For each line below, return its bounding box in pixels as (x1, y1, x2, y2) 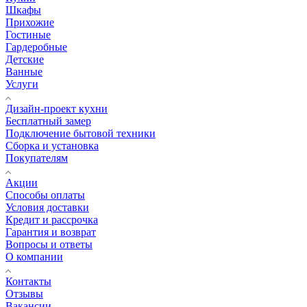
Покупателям (5, 152, 68, 164)
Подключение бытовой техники (5, 127, 156, 140)
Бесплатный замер (5, 115, 91, 127)
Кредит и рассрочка (5, 214, 98, 226)
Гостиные (5, 29, 51, 41)
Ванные (5, 66, 42, 78)
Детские (5, 53, 44, 66)
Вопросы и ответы (5, 238, 93, 251)
